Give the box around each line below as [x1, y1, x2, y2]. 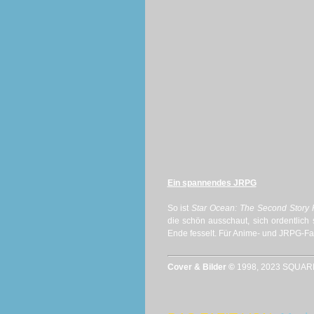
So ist [167, 203, 192, 213]
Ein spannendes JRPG [167, 178, 257, 188]
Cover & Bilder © [167, 262, 237, 272]
